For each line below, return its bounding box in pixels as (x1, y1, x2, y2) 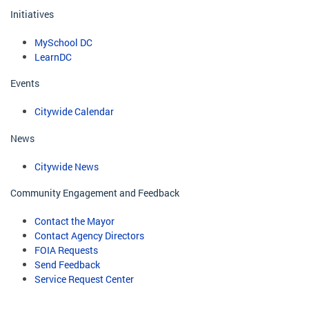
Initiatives (10, 7, 54, 21)
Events (10, 77, 39, 90)
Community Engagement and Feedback (10, 186, 179, 200)
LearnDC (34, 50, 72, 63)
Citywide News (34, 159, 99, 173)
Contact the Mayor (34, 215, 114, 228)
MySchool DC (34, 35, 92, 49)
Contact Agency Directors (34, 229, 144, 243)
